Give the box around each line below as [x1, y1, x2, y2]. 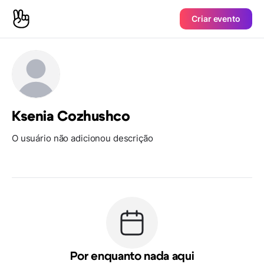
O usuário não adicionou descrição [12, 133, 153, 144]
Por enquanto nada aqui [70, 250, 194, 262]
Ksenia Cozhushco [12, 110, 130, 124]
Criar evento [192, 14, 240, 24]
